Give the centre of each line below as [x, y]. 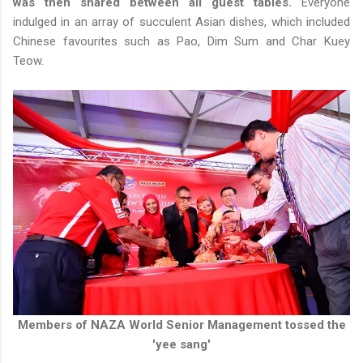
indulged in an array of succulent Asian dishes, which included [181, 22]
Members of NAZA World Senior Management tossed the [181, 325]
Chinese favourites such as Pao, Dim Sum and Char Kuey [181, 42]
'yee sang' [181, 345]
